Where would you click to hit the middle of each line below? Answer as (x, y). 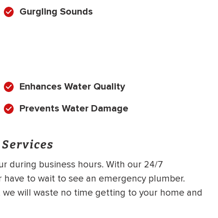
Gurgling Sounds (56, 11)
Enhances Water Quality (72, 86)
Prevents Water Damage (74, 108)
